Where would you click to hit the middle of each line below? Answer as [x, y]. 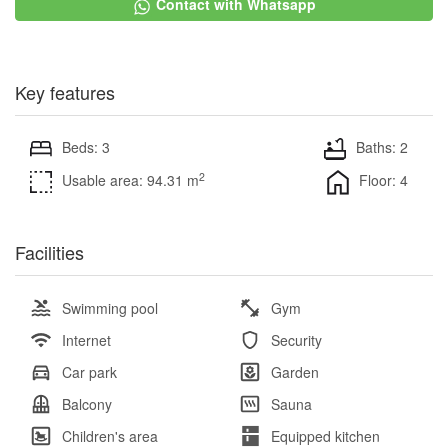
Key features [65, 91]
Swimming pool [110, 307]
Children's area [110, 435]
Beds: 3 [86, 146]
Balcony [87, 403]
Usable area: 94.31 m [130, 180]
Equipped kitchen [325, 435]
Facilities [49, 251]
